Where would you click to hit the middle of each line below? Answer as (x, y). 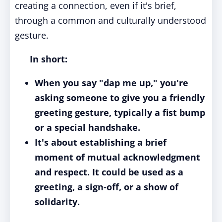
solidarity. (57, 202)
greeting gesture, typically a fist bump (120, 112)
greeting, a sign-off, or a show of (107, 187)
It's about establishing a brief (101, 142)
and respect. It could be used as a (109, 172)
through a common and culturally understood (111, 20)
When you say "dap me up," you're (111, 83)
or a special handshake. (87, 127)
